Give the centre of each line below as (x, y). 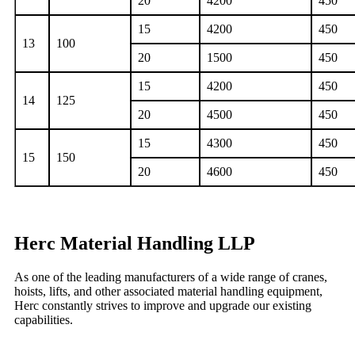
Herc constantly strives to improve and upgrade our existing (163, 305)
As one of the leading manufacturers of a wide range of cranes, (171, 277)
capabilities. (44, 319)
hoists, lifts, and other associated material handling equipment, (168, 291)
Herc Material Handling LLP (135, 243)
